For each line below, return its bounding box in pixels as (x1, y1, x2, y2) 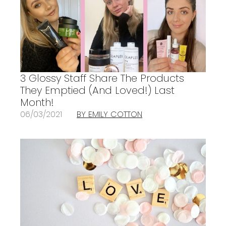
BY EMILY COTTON (77, 108, 142, 121)
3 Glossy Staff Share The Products (20, 71, 184, 86)
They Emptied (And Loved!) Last (20, 83, 175, 98)
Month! (20, 95, 54, 110)
